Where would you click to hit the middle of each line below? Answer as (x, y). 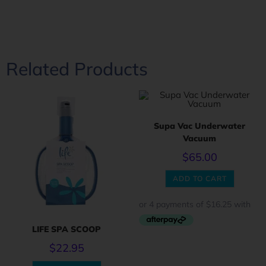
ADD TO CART (199, 178)
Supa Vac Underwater (199, 126)
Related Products (77, 69)
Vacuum (199, 138)
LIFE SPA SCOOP (66, 229)
